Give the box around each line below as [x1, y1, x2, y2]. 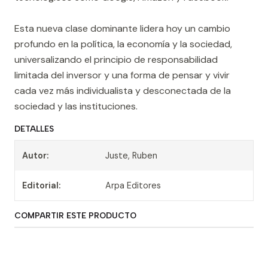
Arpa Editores [105, 180, 162, 191]
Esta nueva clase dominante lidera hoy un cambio [14, 22, 230, 35]
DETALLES [14, 124, 54, 133]
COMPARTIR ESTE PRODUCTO [14, 211, 136, 220]
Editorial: [22, 180, 60, 191]
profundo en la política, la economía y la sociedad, [14, 38, 232, 50]
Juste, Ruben [105, 150, 158, 161]
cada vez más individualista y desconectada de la [14, 84, 231, 97]
